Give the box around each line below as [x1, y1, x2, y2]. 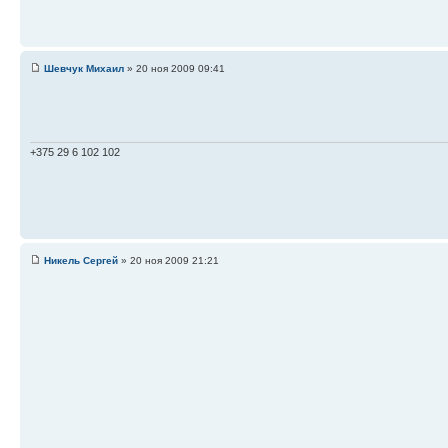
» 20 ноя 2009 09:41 [124, 62, 225, 74]
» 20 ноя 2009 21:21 [118, 254, 219, 266]
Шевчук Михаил [44, 62, 124, 74]
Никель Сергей [44, 254, 118, 266]
